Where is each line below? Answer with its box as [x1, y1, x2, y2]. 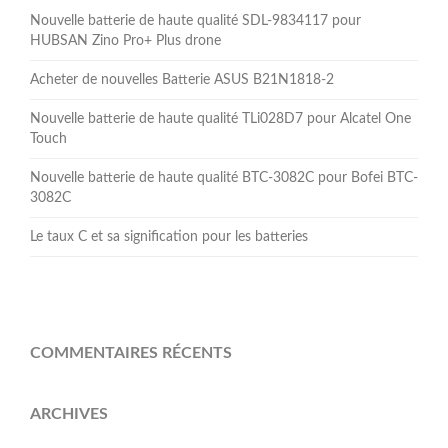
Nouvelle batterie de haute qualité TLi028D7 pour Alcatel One [30, 112, 411, 127]
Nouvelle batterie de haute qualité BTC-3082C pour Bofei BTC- [30, 170, 418, 185]
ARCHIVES [30, 405, 108, 422]
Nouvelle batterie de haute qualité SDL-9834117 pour [30, 14, 361, 29]
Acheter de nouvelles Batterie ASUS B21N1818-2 [30, 73, 334, 88]
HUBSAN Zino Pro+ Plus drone [30, 34, 221, 49]
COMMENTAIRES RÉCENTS [30, 345, 232, 362]
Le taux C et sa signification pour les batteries [30, 229, 308, 244]
